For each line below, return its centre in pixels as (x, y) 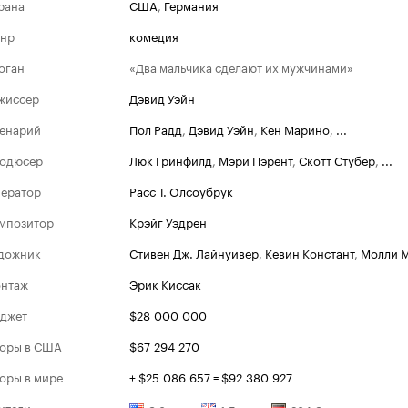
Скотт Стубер (337, 159)
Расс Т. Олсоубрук (181, 190)
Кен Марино (295, 128)
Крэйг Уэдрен (168, 221)
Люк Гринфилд (171, 159)
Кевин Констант (310, 252)
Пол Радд (156, 128)
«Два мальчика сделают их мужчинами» (241, 66)
